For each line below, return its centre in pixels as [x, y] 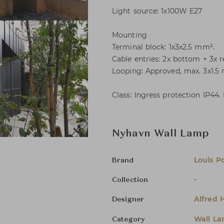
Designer [128, 199]
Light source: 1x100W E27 [157, 11]
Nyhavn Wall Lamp [161, 134]
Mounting [129, 35]
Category [128, 219]
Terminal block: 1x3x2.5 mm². [163, 47]
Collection [130, 180]
